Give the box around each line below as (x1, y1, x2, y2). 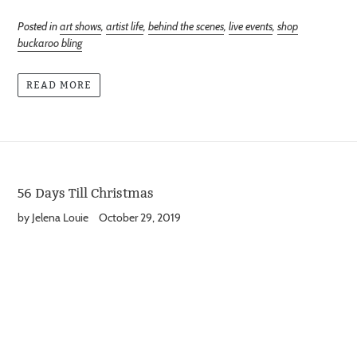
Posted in (18, 18, 60, 33)
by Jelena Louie (18, 210, 88, 226)
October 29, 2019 (99, 210, 181, 226)
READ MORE (26, 79, 92, 92)
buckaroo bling (18, 35, 82, 50)
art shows (60, 18, 101, 33)
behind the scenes (148, 18, 224, 33)
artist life (106, 18, 143, 33)
